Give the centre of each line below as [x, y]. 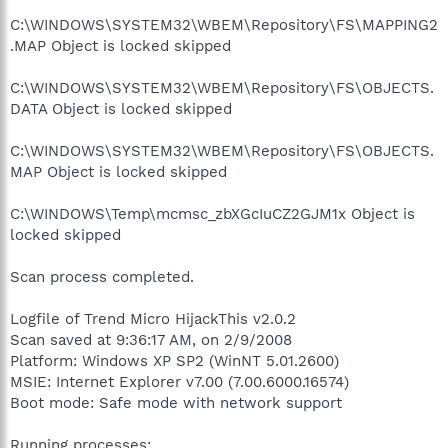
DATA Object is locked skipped [121, 108]
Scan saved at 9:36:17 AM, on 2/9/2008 [151, 339]
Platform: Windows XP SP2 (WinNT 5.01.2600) [174, 360]
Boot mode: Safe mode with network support [176, 402]
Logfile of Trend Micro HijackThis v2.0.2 [153, 318]
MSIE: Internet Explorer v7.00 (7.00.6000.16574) [179, 381]
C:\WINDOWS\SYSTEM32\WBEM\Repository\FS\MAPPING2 [224, 24]
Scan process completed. [102, 276]
